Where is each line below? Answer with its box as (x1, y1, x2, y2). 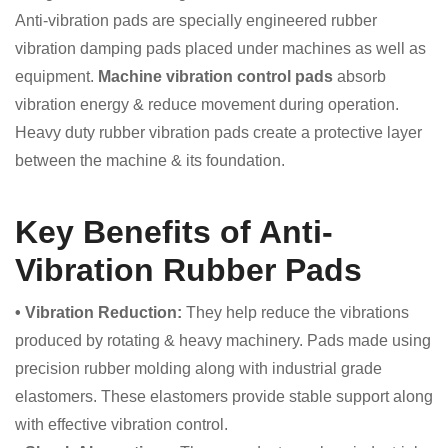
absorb (333, 68, 386, 85)
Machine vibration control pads (98, 68, 333, 85)
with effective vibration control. (15, 416, 228, 433)
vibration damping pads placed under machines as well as (15, 40, 426, 57)
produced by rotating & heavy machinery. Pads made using (15, 332, 431, 349)
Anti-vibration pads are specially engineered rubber (15, 12, 377, 29)
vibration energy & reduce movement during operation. (15, 96, 399, 113)
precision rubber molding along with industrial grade (15, 360, 382, 377)
